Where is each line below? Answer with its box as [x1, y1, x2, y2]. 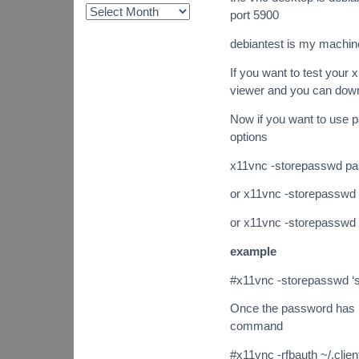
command [230, 319, 283, 333]
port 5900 [230, 8, 279, 22]
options [230, 129, 268, 143]
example [230, 244, 276, 258]
